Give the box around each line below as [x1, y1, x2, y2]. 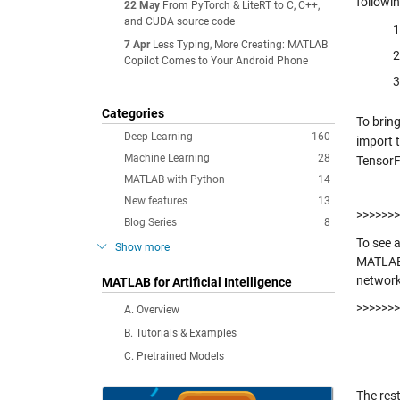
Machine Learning [124, 152, 210, 164]
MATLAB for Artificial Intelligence [102, 275, 292, 289]
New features [124, 195, 187, 207]
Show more [115, 241, 170, 254]
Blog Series [124, 216, 177, 229]
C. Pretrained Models [124, 350, 224, 362]
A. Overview [124, 304, 179, 316]
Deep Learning [124, 130, 193, 143]
